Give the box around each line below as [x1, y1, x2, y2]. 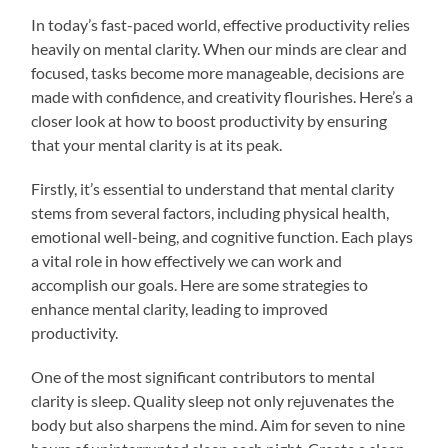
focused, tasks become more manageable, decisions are [31, 62, 405, 82]
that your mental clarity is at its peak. [31, 134, 283, 154]
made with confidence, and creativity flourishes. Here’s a [31, 86, 414, 106]
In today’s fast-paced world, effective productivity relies [31, 14, 411, 34]
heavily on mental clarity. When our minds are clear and [31, 38, 408, 58]
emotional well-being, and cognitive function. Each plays [31, 226, 414, 246]
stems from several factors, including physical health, [31, 202, 390, 222]
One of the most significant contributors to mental [31, 366, 376, 386]
